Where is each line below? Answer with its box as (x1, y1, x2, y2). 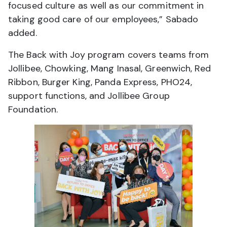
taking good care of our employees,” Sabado (8, 13, 199, 25)
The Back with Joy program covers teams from (8, 48, 209, 61)
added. (8, 26, 37, 39)
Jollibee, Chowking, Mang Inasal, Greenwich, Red (8, 62, 211, 74)
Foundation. (8, 103, 58, 116)
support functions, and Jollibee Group (8, 89, 170, 102)
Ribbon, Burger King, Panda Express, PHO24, (8, 75, 193, 88)
